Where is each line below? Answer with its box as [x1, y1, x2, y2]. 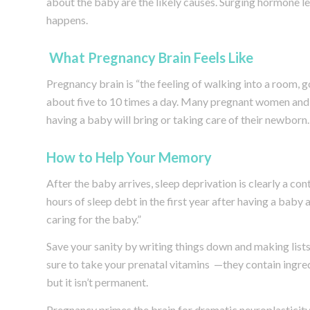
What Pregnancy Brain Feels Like [49, 49, 253, 66]
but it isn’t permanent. [46, 275, 148, 289]
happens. [46, 13, 88, 27]
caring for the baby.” [46, 212, 141, 226]
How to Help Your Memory [46, 149, 212, 166]
